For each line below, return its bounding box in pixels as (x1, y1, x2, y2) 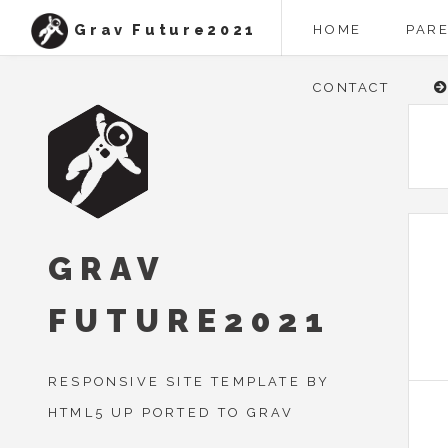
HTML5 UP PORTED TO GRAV (48, 405, 295, 421)
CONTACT (313, 80, 390, 95)
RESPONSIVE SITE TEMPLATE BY (48, 374, 331, 390)
